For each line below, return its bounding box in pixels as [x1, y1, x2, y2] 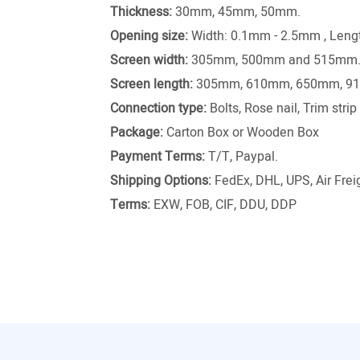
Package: [110, 123, 163, 143]
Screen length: [110, 75, 193, 95]
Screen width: [110, 51, 191, 71]
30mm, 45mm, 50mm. [172, 2, 301, 22]
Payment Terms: [110, 147, 205, 167]
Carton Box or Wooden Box [163, 123, 319, 143]
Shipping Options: [110, 171, 211, 191]
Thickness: [110, 2, 172, 22]
